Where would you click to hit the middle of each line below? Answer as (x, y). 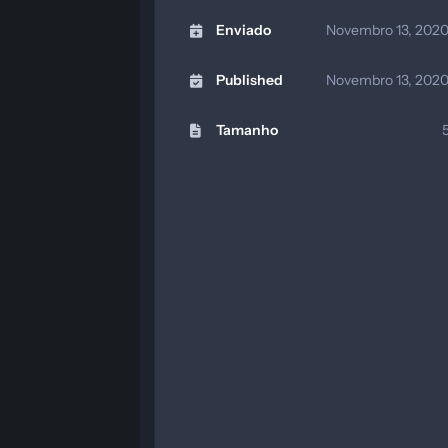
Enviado (244, 30)
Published (250, 80)
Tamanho (247, 130)
